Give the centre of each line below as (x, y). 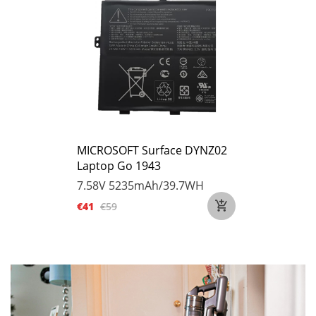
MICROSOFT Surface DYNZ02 (152, 150)
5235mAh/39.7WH (156, 186)
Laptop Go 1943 (119, 166)
